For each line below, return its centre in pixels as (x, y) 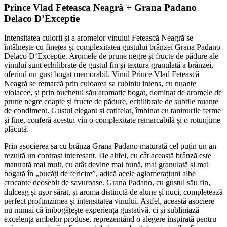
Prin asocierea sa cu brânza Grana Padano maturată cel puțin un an (110, 146)
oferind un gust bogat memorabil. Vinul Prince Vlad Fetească (102, 74)
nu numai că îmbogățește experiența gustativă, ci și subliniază (102, 210)
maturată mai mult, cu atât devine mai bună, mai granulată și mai (106, 165)
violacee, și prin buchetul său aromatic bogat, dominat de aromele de (113, 93)
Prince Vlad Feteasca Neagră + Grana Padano (100, 7)
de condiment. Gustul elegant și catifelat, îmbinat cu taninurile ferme (112, 111)
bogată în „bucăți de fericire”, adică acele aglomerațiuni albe (100, 174)
